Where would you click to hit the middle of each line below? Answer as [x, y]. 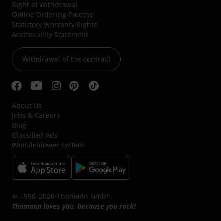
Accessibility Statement [50, 35]
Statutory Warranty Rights [55, 25]
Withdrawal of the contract [66, 59]
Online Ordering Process [53, 15]
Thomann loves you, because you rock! [74, 206]
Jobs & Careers [36, 115]
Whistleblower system [48, 145]
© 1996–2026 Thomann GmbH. [62, 196]
